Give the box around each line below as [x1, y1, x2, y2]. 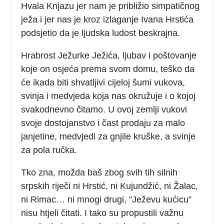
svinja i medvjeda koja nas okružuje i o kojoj [21, 90, 196, 101]
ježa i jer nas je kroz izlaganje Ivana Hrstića [21, 14, 194, 24]
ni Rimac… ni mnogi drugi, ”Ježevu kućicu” [21, 194, 192, 204]
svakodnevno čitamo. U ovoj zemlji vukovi [21, 104, 187, 114]
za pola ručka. [21, 144, 77, 155]
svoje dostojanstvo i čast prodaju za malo [21, 117, 185, 128]
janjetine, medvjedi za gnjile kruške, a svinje [21, 131, 196, 141]
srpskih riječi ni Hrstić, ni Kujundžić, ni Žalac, [21, 180, 198, 191]
